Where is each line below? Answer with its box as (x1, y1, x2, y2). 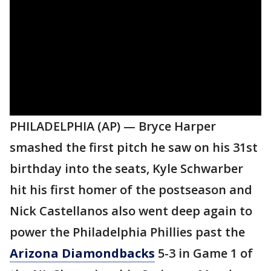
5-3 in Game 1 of (155, 245, 253, 261)
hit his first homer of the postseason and (10, 181, 252, 198)
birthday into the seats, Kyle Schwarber (10, 160, 243, 177)
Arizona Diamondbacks (10, 245, 155, 261)
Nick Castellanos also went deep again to (10, 203, 252, 219)
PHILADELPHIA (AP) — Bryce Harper (10, 118, 216, 134)
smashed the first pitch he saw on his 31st (10, 139, 258, 155)
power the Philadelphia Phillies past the (10, 224, 245, 240)
